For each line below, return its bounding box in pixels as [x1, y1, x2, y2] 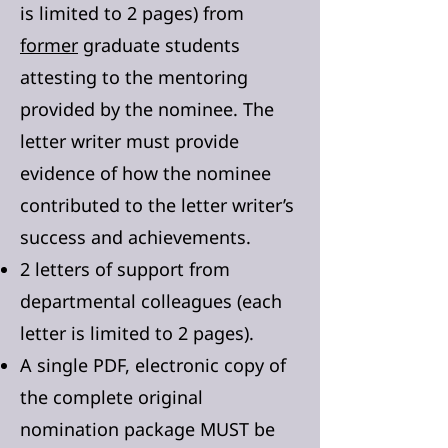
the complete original [20, 385, 203, 409]
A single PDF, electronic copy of [20, 353, 286, 377]
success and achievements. [20, 225, 251, 249]
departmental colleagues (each [20, 289, 282, 313]
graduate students [78, 33, 240, 57]
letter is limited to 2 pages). [20, 321, 254, 345]
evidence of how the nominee [20, 161, 271, 185]
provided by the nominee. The [20, 97, 274, 121]
